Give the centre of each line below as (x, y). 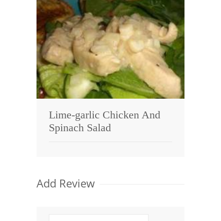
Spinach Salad (80, 128)
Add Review (66, 183)
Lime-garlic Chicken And (105, 115)
